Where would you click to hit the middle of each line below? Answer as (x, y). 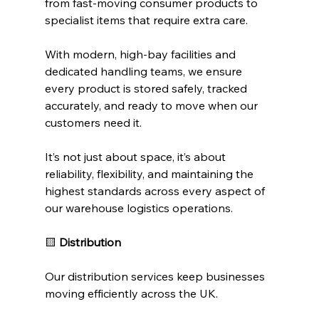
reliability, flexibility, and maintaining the (150, 174)
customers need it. (93, 123)
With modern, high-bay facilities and (141, 54)
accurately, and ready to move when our (152, 106)
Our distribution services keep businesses (156, 277)
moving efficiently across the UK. (131, 294)
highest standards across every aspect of (156, 191)
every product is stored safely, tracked (147, 89)
